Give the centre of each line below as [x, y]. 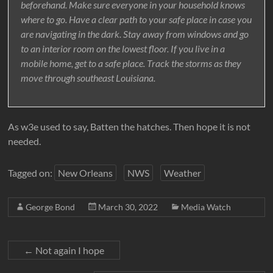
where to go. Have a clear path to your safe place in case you [136, 19]
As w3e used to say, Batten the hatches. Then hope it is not [129, 127]
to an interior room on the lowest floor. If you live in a [123, 49]
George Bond [51, 207]
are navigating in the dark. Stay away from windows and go [135, 34]
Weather [183, 173]
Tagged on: [31, 173]
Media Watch [206, 207]
